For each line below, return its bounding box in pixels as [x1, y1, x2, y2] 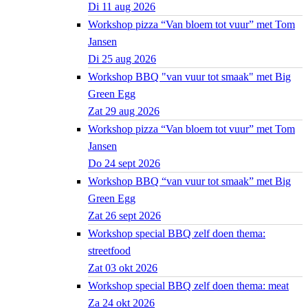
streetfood [88, 245, 131, 257]
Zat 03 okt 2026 [88, 262, 157, 274]
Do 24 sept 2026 [88, 157, 160, 170]
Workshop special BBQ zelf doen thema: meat [88, 280, 289, 292]
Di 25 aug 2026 [88, 53, 156, 65]
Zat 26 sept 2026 [88, 210, 161, 222]
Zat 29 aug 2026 [88, 105, 159, 118]
